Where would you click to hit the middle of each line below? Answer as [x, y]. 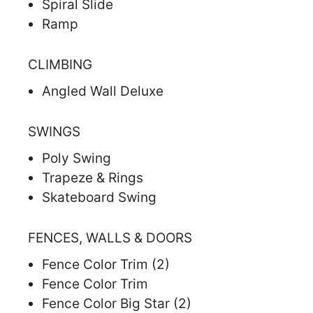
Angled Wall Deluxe [103, 91]
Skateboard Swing [99, 197]
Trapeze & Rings [93, 177]
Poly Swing [77, 158]
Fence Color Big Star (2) [117, 303]
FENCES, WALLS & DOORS [110, 238]
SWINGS [54, 131]
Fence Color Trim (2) [106, 264]
